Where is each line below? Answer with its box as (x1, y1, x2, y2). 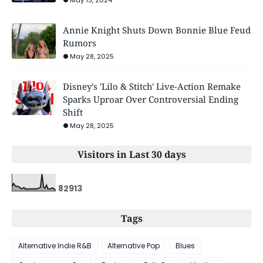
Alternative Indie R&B (18, 240, 92, 251)
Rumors (63, 36, 96, 49)
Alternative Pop (107, 240, 160, 251)
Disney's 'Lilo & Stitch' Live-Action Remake (63, 80, 241, 92)
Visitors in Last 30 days (77, 147, 186, 161)
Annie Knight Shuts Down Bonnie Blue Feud (63, 23, 251, 36)
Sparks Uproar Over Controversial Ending (63, 93, 238, 105)
